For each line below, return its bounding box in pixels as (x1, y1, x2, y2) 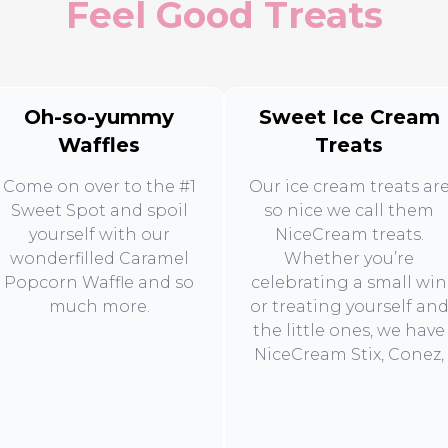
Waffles (58, 133, 140, 157)
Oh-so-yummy (24, 105, 174, 129)
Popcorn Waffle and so (4, 273, 194, 292)
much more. (48, 297, 150, 316)
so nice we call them (264, 201, 434, 220)
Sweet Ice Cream (258, 105, 440, 129)
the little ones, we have (253, 321, 445, 340)
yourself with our (28, 225, 170, 244)
